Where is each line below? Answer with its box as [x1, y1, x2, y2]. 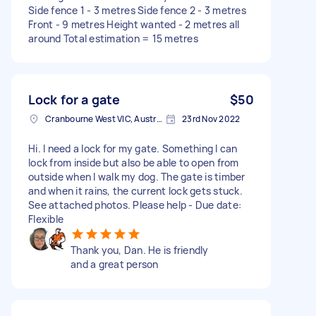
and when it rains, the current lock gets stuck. [28, 183, 243, 197]
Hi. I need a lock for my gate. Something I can [28, 141, 238, 155]
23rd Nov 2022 [182, 112, 241, 125]
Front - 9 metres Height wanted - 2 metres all [28, 17, 240, 31]
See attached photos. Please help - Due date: [28, 197, 241, 212]
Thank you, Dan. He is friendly [71, 243, 209, 257]
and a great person [71, 257, 159, 271]
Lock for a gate [28, 90, 121, 108]
